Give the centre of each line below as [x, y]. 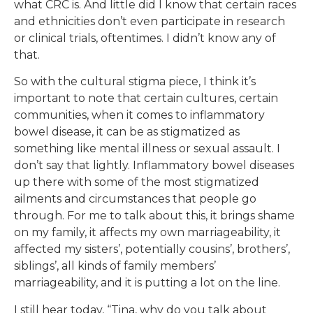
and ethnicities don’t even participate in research [150, 21]
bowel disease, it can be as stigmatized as [127, 132]
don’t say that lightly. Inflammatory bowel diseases [154, 166]
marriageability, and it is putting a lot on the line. [147, 283]
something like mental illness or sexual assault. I [147, 149]
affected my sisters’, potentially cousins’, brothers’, [152, 249]
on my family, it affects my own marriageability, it [147, 233]
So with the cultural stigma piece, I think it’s [135, 82]
